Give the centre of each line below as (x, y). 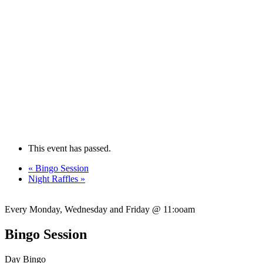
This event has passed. (70, 148)
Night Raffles (54, 178)
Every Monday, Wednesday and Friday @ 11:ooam (100, 209)
